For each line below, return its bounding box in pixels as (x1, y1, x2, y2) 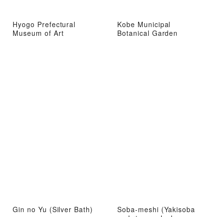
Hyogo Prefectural (13, 19, 76, 30)
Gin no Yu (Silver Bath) (13, 204, 93, 214)
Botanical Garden (117, 28, 178, 38)
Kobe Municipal (117, 19, 171, 30)
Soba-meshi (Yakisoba (117, 204, 196, 214)
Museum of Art (13, 28, 64, 38)
